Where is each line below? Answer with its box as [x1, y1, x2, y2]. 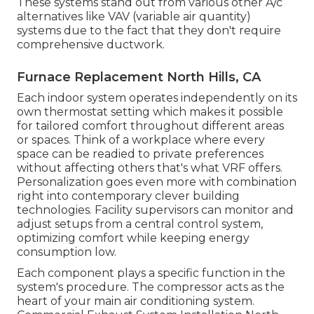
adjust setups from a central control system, [17, 217, 263, 231]
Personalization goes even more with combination [17, 175, 296, 189]
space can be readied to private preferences [17, 147, 264, 161]
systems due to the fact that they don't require [17, 24, 281, 38]
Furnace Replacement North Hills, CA [17, 69, 261, 86]
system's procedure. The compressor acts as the [17, 280, 285, 294]
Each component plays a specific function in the [17, 266, 285, 280]
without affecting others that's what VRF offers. [17, 161, 282, 175]
